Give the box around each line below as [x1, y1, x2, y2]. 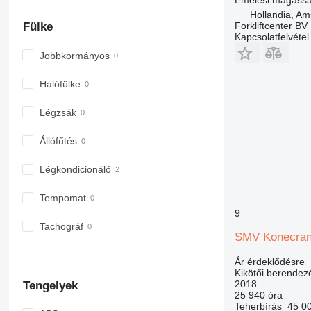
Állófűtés [39, 135, 77, 147]
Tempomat [39, 192, 86, 204]
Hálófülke [39, 78, 81, 90]
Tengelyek [22, 278, 78, 292]
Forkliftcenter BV [234, 19, 308, 31]
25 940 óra [234, 289, 283, 301]
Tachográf [39, 221, 83, 233]
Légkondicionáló [39, 164, 111, 176]
